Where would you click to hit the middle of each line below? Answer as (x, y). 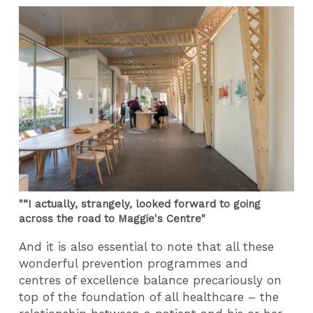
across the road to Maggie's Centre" (112, 219)
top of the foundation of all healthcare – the (149, 297)
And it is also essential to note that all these (147, 246)
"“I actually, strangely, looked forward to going (140, 204)
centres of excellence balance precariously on (151, 280)
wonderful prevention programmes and (134, 263)
